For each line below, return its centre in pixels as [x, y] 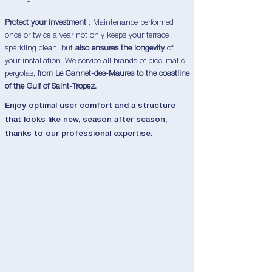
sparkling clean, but [40, 48]
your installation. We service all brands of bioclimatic [95, 61]
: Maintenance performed [130, 23]
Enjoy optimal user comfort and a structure [90, 106]
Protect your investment [46, 23]
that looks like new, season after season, [86, 120]
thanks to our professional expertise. [79, 134]
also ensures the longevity [120, 48]
